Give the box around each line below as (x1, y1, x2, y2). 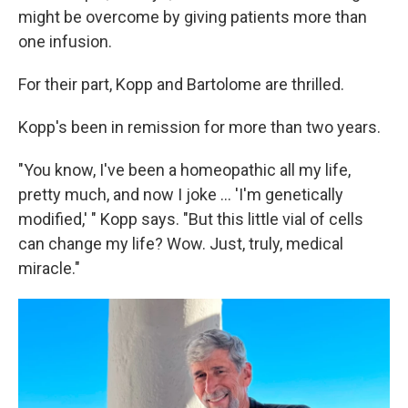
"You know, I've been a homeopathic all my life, (18, 159, 351, 179)
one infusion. (18, 31, 112, 51)
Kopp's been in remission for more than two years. (18, 117, 381, 137)
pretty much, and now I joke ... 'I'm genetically (18, 184, 343, 204)
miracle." (18, 258, 80, 278)
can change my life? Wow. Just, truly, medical (18, 233, 343, 253)
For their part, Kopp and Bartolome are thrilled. (18, 74, 344, 94)
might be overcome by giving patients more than (18, 6, 367, 26)
